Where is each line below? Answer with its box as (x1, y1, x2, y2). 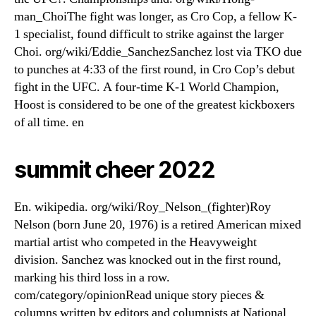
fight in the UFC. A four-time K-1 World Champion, (14, 79, 279, 95)
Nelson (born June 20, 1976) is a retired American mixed (14, 217, 301, 233)
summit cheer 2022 (14, 156, 215, 183)
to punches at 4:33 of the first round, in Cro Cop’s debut (14, 61, 295, 78)
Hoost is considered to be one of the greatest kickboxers (14, 97, 295, 113)
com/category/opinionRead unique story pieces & (14, 287, 265, 303)
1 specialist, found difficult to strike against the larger (14, 26, 284, 42)
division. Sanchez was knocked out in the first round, (14, 252, 281, 268)
